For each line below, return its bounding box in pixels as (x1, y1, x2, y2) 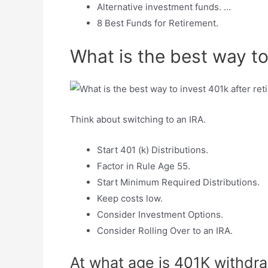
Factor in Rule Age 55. (97, 160, 190, 172)
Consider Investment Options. (97, 209, 223, 221)
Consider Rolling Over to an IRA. (97, 225, 233, 237)
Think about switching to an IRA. (70, 114, 206, 126)
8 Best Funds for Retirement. (97, 17, 218, 29)
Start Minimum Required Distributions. (97, 176, 260, 188)
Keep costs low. (97, 193, 163, 205)
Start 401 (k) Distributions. (97, 144, 208, 156)
